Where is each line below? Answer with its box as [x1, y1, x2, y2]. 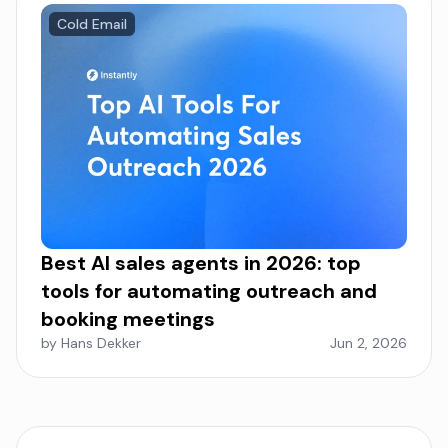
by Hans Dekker [41, 333, 141, 352]
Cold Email [57, 15, 127, 34]
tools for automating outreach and [41, 277, 377, 304]
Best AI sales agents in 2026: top [41, 249, 361, 276]
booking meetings [41, 305, 215, 332]
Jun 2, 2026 [330, 333, 407, 352]
